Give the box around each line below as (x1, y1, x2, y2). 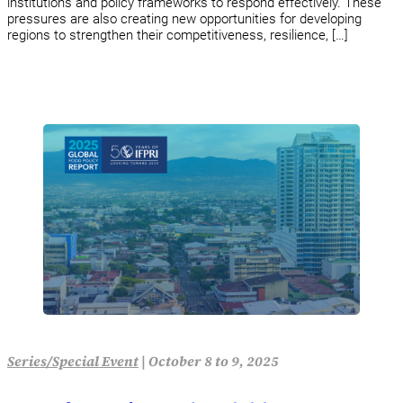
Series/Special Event (7, 352, 139, 372)
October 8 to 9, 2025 (148, 352, 279, 372)
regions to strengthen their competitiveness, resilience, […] (7, 26, 348, 43)
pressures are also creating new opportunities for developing (7, 10, 362, 27)
